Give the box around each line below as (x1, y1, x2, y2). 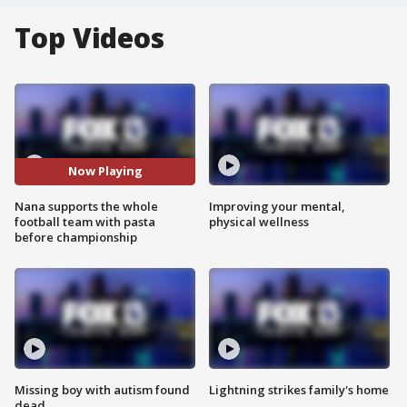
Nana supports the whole (15, 197, 158, 214)
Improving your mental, (209, 197, 345, 214)
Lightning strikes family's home (209, 382, 389, 399)
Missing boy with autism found (15, 382, 190, 399)
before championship (15, 228, 137, 245)
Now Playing (67, 163, 143, 180)
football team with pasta (15, 213, 155, 230)
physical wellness (209, 213, 309, 230)
